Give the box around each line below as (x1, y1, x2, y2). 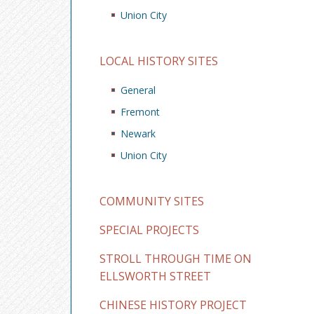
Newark (121, 127, 156, 140)
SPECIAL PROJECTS (100, 222, 199, 238)
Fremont (121, 105, 160, 118)
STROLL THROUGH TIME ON (100, 251, 252, 266)
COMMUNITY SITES (100, 193, 204, 209)
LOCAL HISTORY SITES (100, 53, 218, 69)
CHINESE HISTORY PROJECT (100, 297, 247, 313)
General (121, 83, 156, 97)
